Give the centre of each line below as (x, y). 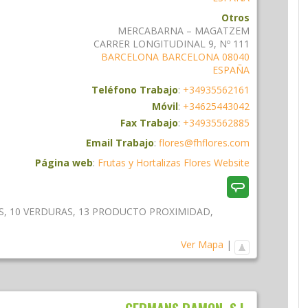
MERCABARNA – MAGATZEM (184, 30)
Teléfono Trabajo (135, 89)
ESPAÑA (231, 69)
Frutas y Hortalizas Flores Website (174, 162)
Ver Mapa (202, 244)
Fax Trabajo (149, 122)
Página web (64, 162)
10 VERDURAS (41, 211)
